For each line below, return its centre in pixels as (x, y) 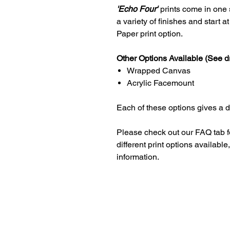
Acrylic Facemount (160, 83)
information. (138, 157)
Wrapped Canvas (159, 71)
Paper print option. (150, 34)
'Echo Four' (137, 9)
